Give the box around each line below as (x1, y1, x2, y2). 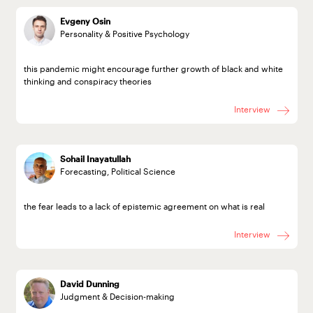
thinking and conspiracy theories (23, 75, 152, 86)
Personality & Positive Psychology (60, 29, 190, 39)
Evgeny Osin (60, 16, 111, 27)
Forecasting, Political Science (60, 166, 176, 177)
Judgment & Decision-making (60, 291, 175, 302)
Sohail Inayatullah (60, 154, 131, 164)
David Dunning (60, 279, 120, 289)
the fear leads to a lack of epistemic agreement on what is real (23, 201, 265, 211)
